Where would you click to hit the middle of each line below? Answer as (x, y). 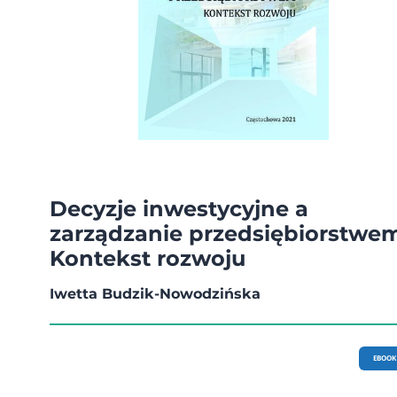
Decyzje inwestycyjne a (179, 208)
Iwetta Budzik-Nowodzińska (155, 293)
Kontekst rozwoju (148, 258)
